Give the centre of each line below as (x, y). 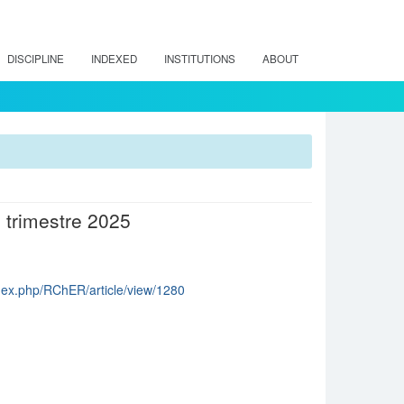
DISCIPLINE (36, 59)
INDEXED (114, 59)
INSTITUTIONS (200, 59)
